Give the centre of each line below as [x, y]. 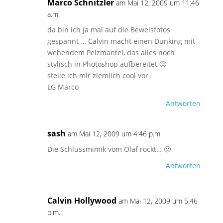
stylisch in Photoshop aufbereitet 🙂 [107, 64]
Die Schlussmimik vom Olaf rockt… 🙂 [109, 149]
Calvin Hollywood [82, 201]
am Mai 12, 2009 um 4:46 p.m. [114, 134]
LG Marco [63, 87]
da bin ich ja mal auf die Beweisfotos [109, 30]
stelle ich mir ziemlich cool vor [98, 76]
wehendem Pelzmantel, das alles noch [111, 53]
